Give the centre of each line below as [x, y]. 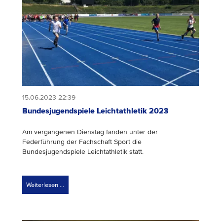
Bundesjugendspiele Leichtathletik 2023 [95, 111]
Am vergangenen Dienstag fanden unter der [90, 132]
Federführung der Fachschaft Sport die [82, 142]
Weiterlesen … [45, 185]
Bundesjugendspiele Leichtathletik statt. [83, 152]
